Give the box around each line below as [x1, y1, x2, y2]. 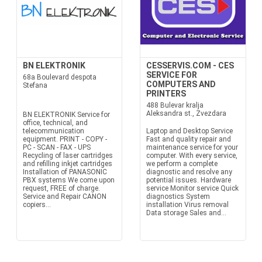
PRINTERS [146, 89, 186, 98]
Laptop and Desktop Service [146, 127, 233, 135]
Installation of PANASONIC [22, 168, 107, 176]
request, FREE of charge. [22, 184, 100, 192]
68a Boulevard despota [22, 73, 96, 81]
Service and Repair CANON [22, 192, 106, 201]
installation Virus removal [146, 201, 229, 209]
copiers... [22, 201, 51, 209]
